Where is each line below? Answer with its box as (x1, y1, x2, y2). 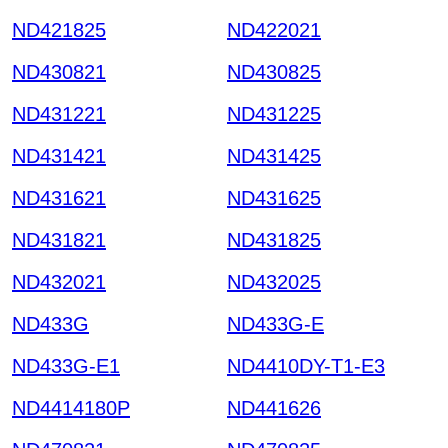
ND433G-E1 (12, 354, 120, 377)
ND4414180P (12, 396, 130, 419)
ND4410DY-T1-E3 (227, 354, 385, 377)
